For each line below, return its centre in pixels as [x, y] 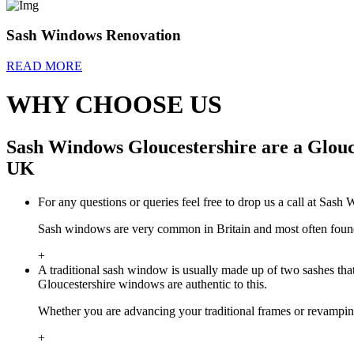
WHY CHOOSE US [114, 105]
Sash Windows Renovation [94, 36]
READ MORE [44, 66]
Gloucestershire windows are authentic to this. [153, 284]
